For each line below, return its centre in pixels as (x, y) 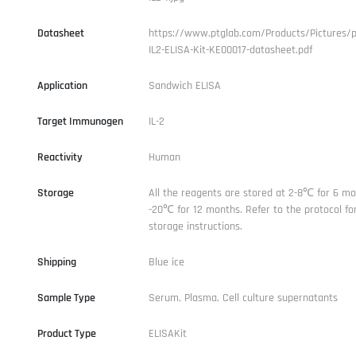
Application (62, 85)
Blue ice (166, 262)
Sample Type (66, 298)
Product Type (66, 333)
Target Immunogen (80, 121)
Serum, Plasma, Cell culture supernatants (243, 298)
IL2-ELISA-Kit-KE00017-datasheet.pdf (230, 50)
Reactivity (60, 157)
